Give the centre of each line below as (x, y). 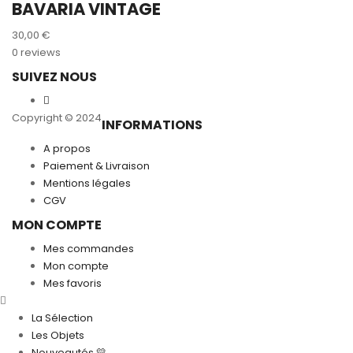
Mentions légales (87, 183)
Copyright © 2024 (57, 117)
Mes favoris (72, 283)
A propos (67, 148)
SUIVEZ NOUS (54, 76)
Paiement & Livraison (97, 165)
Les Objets (58, 335)
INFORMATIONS (152, 124)
